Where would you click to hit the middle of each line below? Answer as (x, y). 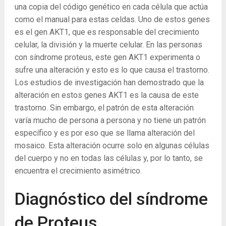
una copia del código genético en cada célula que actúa (111, 7)
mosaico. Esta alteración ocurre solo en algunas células (112, 146)
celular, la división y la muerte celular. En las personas (108, 45)
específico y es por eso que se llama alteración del (104, 133)
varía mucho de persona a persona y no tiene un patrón (110, 121)
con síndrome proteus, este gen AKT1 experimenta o (107, 58)
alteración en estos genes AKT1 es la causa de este (106, 95)
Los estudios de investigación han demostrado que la (109, 83)
